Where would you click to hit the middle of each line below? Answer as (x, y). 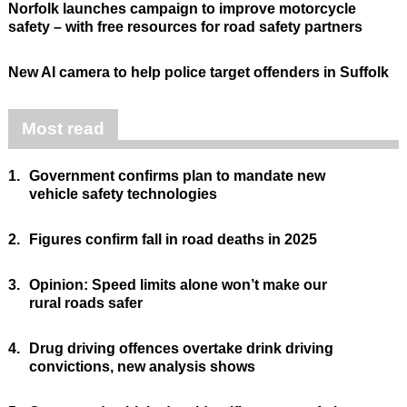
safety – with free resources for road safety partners (185, 27)
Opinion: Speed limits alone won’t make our (178, 285)
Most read (63, 129)
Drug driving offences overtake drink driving (181, 349)
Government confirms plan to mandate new (177, 176)
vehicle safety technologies (123, 194)
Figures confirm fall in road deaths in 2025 (173, 240)
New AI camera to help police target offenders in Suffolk (198, 73)
